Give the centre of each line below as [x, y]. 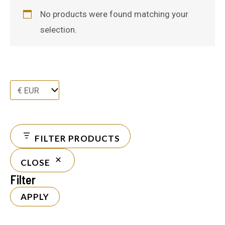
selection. [58, 30]
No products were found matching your [114, 14]
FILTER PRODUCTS [77, 139]
